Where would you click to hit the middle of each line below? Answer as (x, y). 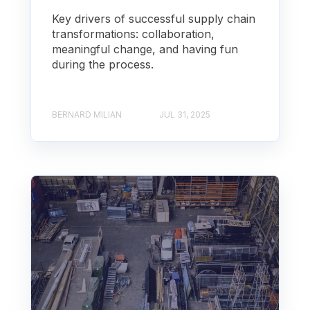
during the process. (103, 64)
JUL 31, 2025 (185, 115)
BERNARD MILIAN (87, 115)
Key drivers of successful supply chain (154, 18)
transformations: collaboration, (133, 34)
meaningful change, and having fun (145, 49)
